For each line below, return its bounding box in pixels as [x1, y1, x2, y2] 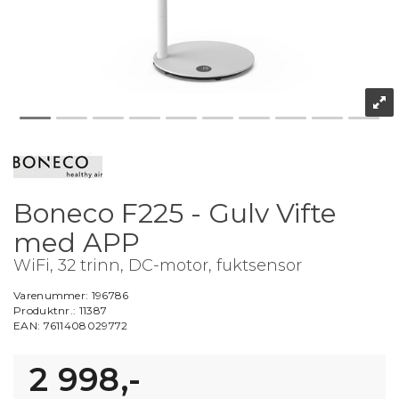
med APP [13, 226, 140, 259]
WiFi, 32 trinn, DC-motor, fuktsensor [13, 256, 302, 275]
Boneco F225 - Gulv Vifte [13, 197, 337, 230]
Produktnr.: [13, 304, 79, 317]
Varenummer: [13, 289, 92, 302]
